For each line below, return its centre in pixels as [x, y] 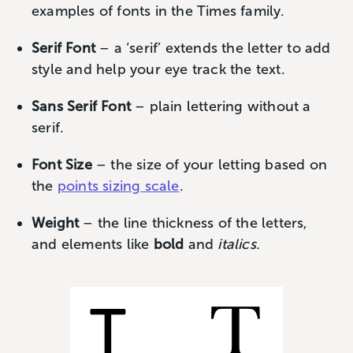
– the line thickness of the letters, [193, 223]
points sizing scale [118, 186]
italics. [239, 244]
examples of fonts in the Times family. [158, 11]
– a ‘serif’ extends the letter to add [215, 48]
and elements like [93, 244]
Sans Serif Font [81, 106]
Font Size [62, 165]
